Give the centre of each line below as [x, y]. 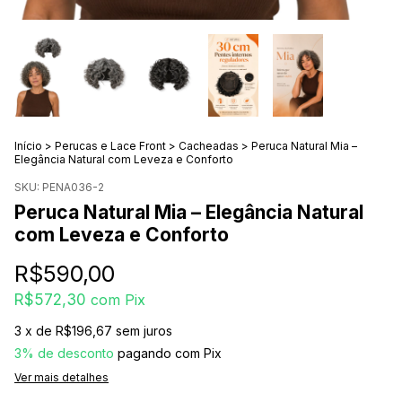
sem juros [144, 330]
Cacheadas [209, 145]
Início [28, 145]
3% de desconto [64, 353]
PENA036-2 [73, 187]
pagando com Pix [168, 353]
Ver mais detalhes [61, 377]
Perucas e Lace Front [110, 145]
